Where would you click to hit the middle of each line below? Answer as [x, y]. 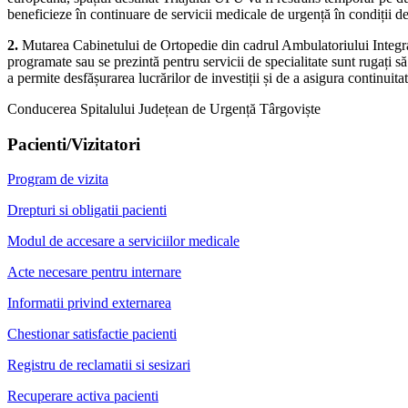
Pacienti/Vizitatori [74, 144]
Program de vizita [58, 179]
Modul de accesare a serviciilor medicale [123, 241]
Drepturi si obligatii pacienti [87, 210]
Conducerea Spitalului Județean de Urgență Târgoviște [164, 108]
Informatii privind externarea [89, 303]
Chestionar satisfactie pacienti [92, 334]
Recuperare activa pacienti [83, 396]
